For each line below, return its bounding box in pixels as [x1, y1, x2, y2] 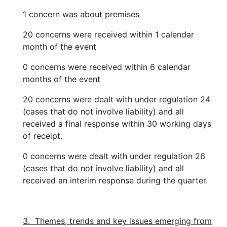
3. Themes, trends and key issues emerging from [23, 216, 212, 226]
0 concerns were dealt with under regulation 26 [23, 151, 205, 161]
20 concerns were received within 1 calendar [23, 29, 194, 40]
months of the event [23, 74, 100, 84]
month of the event [23, 42, 96, 52]
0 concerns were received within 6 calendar [23, 62, 191, 72]
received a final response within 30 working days [23, 119, 211, 129]
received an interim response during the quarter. [23, 175, 208, 185]
